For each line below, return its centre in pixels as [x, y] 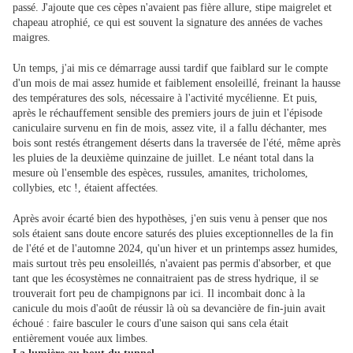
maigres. [32, 38]
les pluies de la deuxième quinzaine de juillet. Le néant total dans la [163, 158]
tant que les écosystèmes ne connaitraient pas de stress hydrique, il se [165, 279]
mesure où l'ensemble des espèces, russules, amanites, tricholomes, [160, 173]
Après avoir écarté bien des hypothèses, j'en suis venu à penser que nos [170, 219]
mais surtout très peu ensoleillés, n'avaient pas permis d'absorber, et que [172, 264]
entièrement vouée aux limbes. [80, 339]
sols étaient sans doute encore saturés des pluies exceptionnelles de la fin [173, 234]
